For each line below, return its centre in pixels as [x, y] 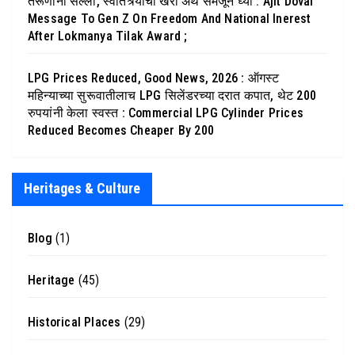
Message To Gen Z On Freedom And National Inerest [170, 18]
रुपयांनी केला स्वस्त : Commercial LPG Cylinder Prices [166, 113]
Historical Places [74, 323]
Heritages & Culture [82, 189]
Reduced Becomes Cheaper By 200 [121, 130]
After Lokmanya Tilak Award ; [108, 36]
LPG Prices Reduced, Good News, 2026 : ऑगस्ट [154, 78]
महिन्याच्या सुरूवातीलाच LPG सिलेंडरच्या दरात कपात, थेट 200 [172, 95]
